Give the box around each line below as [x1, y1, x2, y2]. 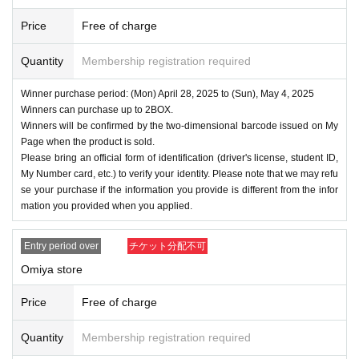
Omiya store [21, 262, 83, 276]
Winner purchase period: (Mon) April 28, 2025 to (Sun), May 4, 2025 [21, 87, 314, 99]
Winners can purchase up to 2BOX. [21, 103, 173, 115]
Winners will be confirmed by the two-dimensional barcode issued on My [21, 119, 338, 131]
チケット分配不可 [129, 240, 206, 252]
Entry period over [23, 240, 99, 252]
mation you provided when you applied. [21, 200, 192, 212]
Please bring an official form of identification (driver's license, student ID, [21, 151, 338, 163]
